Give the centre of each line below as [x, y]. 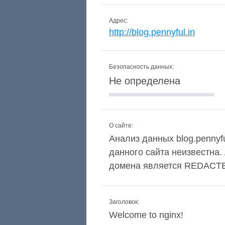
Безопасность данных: [141, 67]
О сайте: [121, 126]
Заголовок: [124, 202]
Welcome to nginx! [146, 215]
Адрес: [119, 21]
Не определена [145, 81]
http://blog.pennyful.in [152, 32]
